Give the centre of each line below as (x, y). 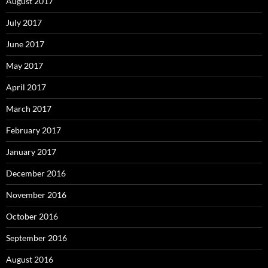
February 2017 (33, 130)
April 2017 (26, 87)
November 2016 (36, 195)
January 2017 (31, 152)
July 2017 (24, 23)
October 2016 (32, 217)
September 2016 (36, 238)
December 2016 (36, 173)
